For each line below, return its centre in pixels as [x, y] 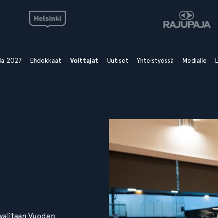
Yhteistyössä [155, 60]
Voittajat [84, 61]
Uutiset [118, 60]
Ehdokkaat [46, 60]
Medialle [194, 60]
